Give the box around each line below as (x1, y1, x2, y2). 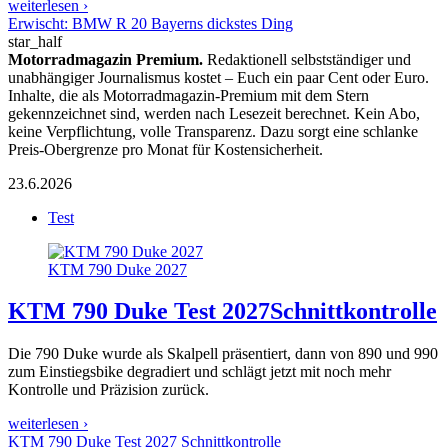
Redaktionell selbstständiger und (203, 50, 411, 68)
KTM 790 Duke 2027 (48, 260, 187, 278)
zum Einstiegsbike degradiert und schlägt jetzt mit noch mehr (8, 363, 391, 381)
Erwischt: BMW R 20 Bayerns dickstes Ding (8, 14, 293, 32)
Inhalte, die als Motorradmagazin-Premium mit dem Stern (8, 86, 369, 104)
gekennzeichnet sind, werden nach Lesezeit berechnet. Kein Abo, (8, 104, 420, 122)
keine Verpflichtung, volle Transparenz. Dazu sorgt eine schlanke (8, 122, 418, 140)
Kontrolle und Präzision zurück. (8, 381, 209, 399)
